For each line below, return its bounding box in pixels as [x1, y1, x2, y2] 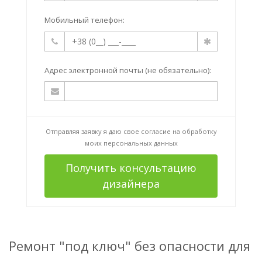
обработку [181, 127, 217, 136]
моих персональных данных [84, 139, 178, 148]
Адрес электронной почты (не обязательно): [44, 64, 211, 75]
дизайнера [102, 177, 160, 191]
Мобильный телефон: [44, 15, 125, 26]
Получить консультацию [65, 161, 196, 175]
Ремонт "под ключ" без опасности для [9, 237, 250, 255]
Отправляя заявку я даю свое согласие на [45, 127, 182, 136]
